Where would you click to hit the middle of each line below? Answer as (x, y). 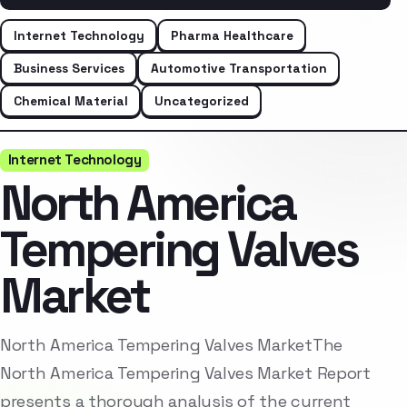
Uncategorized (201, 100)
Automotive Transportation (238, 68)
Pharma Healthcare (232, 35)
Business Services (69, 68)
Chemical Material (70, 100)
